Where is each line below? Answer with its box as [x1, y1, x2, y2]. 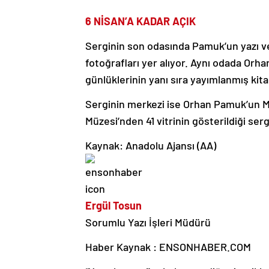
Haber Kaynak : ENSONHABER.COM [85, 240, 251, 254]
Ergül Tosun [85, 199, 142, 213]
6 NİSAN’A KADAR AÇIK [85, 14, 196, 28]
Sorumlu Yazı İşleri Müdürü [85, 216, 211, 229]
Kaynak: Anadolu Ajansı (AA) [85, 139, 216, 153]
